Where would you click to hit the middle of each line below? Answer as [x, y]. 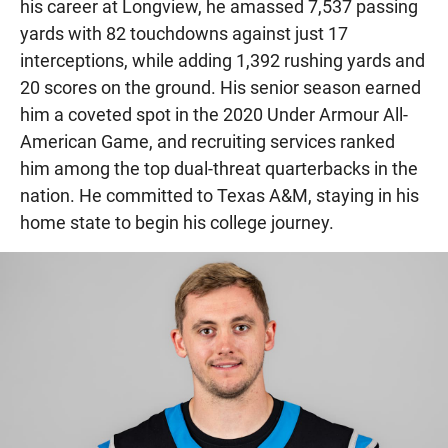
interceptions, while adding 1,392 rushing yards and [222, 60]
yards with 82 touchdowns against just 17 [184, 33]
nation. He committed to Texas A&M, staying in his [219, 195]
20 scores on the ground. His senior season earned [220, 87]
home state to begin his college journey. [177, 222]
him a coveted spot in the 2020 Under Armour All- [214, 114]
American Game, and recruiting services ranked [207, 141]
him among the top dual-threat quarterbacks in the [219, 168]
